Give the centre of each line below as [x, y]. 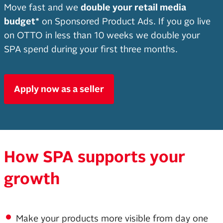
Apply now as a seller [59, 89]
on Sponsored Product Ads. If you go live [125, 21]
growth [34, 179]
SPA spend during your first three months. [91, 49]
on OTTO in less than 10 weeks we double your [102, 35]
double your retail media [133, 7]
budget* [22, 21]
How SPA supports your [95, 157]
